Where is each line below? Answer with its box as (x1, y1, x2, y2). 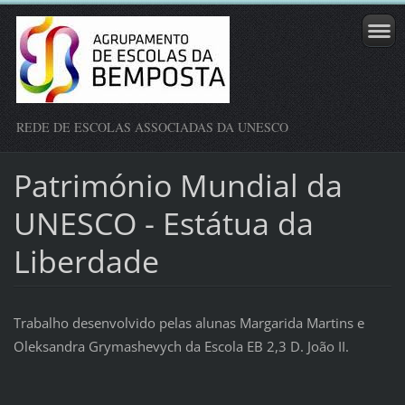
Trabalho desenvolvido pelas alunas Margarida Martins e (13, 313, 364, 332)
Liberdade (13, 240, 159, 282)
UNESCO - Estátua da (13, 202, 314, 244)
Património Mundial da (13, 164, 343, 206)
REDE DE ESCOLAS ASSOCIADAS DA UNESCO (16, 118, 288, 136)
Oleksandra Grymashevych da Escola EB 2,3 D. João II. (13, 336, 349, 355)
